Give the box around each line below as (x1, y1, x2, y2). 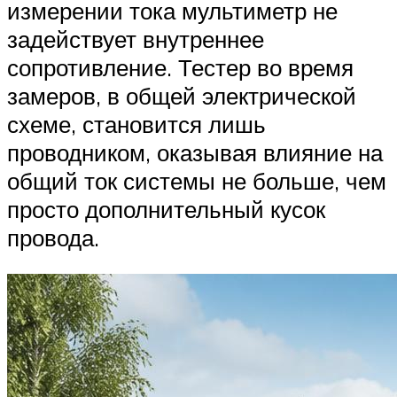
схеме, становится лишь (7, 109, 266, 138)
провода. (7, 222, 99, 252)
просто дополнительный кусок (7, 194, 325, 223)
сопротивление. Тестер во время (7, 52, 354, 82)
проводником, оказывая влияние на (7, 137, 383, 167)
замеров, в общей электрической (7, 81, 356, 110)
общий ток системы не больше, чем (7, 166, 386, 195)
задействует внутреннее (7, 24, 264, 53)
